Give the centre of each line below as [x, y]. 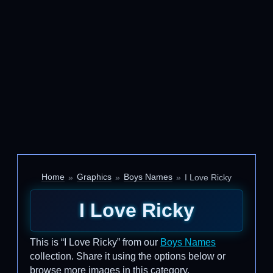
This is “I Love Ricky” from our [95, 242]
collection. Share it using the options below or [128, 256]
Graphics [94, 177]
